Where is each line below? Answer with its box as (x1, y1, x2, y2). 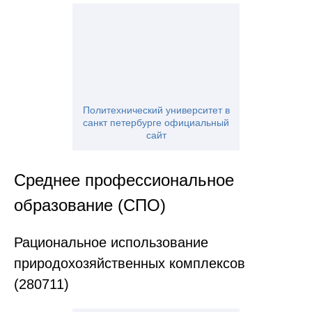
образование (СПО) (14, 196, 166, 215)
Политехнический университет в (82, 104, 230, 116)
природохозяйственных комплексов (14, 256, 245, 272)
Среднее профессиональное (14, 171, 234, 190)
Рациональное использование (14, 235, 208, 251)
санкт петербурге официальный (83, 117, 229, 129)
